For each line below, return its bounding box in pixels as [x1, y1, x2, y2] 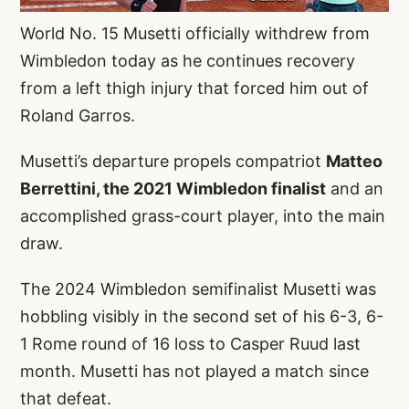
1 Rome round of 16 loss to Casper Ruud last [20, 333, 361, 353]
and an [326, 178, 383, 198]
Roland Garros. [20, 105, 135, 125]
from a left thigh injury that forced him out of [20, 78, 369, 98]
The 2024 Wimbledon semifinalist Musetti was [20, 278, 376, 299]
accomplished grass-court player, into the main [20, 205, 385, 225]
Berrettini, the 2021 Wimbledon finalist [20, 178, 326, 198]
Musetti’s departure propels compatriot [20, 151, 326, 171]
